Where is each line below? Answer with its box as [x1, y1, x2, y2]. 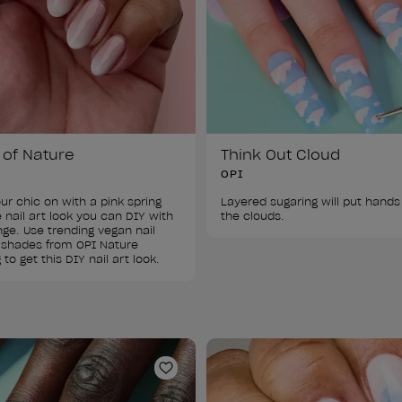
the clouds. [220, 208, 284, 223]
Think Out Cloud [220, 144, 340, 163]
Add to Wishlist [164, 367, 275, 386]
